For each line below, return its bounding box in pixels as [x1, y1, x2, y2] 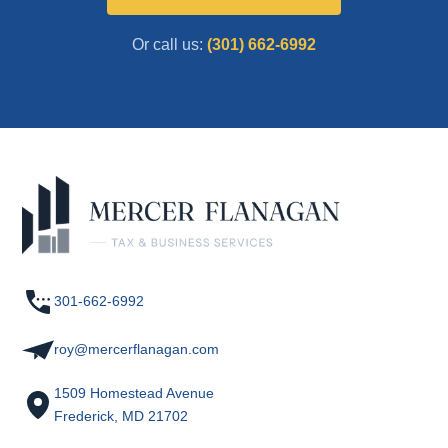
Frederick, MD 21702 [54, 407, 189, 424]
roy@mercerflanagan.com [54, 341, 220, 358]
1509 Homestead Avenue [54, 384, 215, 401]
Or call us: [132, 36, 207, 54]
